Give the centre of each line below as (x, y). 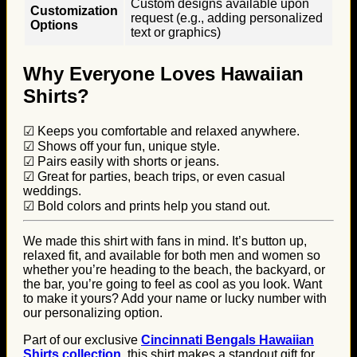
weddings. (52, 190)
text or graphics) (176, 32)
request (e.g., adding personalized (227, 18)
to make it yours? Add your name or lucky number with (175, 298)
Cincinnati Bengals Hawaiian (228, 339)
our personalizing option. (93, 312)
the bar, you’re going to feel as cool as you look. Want (173, 284)
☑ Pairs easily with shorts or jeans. (121, 161)
